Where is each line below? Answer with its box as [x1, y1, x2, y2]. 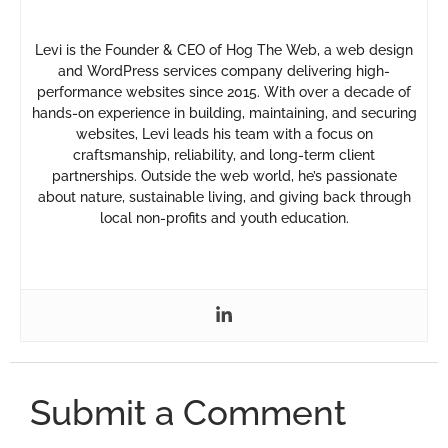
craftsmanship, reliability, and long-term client [73, 147, 375, 164]
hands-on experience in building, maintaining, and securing [31, 105, 417, 122]
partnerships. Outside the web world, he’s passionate [51, 168, 397, 185]
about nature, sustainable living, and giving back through [37, 189, 411, 206]
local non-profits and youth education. [99, 210, 349, 227]
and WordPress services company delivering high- [58, 63, 390, 80]
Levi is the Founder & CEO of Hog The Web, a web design [35, 42, 413, 59]
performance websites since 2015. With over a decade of [37, 84, 411, 101]
